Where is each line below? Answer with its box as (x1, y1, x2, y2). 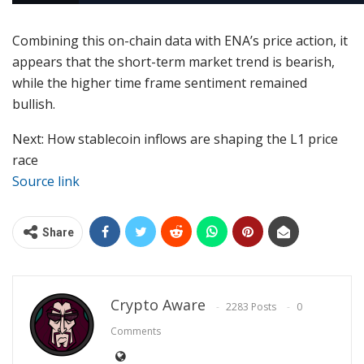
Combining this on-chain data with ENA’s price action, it (12, 32, 348, 50)
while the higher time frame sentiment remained (12, 74, 307, 93)
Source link (12, 172, 80, 191)
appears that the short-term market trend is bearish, (12, 53, 335, 71)
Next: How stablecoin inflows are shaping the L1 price (12, 130, 338, 149)
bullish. (12, 95, 55, 114)
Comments (110, 323, 161, 338)
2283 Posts (226, 299, 276, 314)
